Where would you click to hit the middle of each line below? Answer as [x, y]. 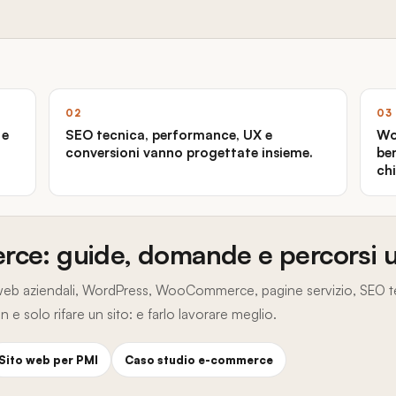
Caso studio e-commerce [199, 360]
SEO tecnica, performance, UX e [169, 135]
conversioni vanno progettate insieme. [190, 152]
